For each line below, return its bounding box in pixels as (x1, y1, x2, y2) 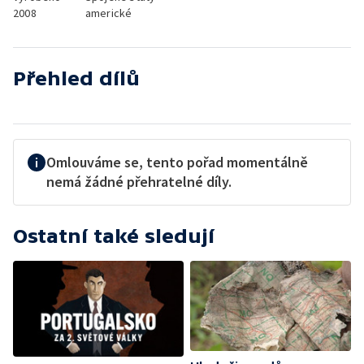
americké (84, 6, 132, 20)
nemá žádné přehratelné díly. (46, 172, 232, 191)
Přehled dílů (13, 67, 140, 89)
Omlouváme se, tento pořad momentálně (46, 153, 308, 171)
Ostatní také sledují (13, 225, 214, 247)
